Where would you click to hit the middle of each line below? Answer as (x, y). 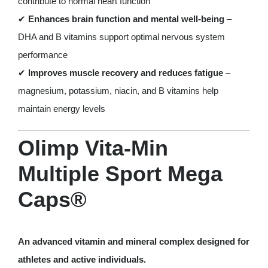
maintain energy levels (61, 108)
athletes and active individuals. (82, 260)
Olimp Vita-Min (93, 148)
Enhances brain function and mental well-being (126, 19)
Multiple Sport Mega (120, 174)
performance (42, 54)
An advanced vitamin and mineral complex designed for (133, 242)
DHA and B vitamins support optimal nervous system (121, 36)
